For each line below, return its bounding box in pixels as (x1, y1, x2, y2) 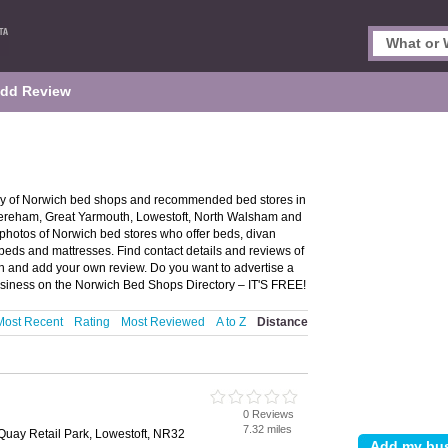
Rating (74, 315, 110, 329)
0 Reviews (243, 408, 294, 420)
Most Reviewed (121, 315, 205, 329)
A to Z (216, 315, 246, 329)
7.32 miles (243, 423, 292, 435)
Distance (257, 315, 308, 329)
